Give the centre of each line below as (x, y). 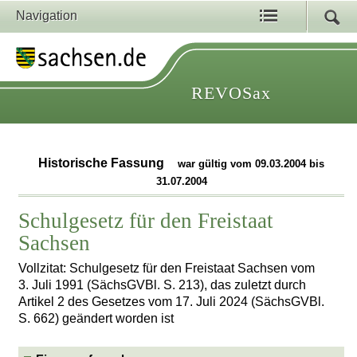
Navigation (47, 16)
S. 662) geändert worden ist (96, 318)
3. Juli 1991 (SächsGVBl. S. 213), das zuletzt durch (163, 284)
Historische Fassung (103, 163)
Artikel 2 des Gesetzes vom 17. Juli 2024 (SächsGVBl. (172, 301)
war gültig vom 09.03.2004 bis (251, 164)
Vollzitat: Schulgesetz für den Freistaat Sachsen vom (167, 268)
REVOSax (231, 93)
